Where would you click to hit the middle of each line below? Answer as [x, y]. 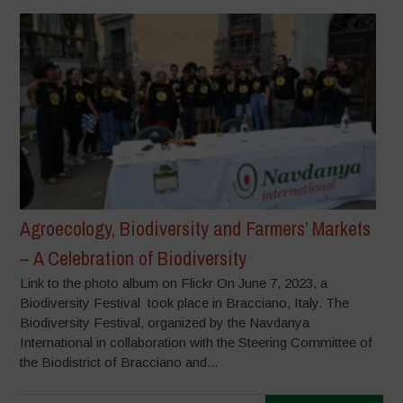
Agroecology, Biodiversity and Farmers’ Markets [196, 228]
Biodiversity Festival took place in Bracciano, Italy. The [185, 302]
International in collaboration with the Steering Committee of [197, 342]
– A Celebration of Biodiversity [134, 258]
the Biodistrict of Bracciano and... [119, 362]
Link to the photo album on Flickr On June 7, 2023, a [174, 282]
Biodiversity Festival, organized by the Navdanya [165, 322]
